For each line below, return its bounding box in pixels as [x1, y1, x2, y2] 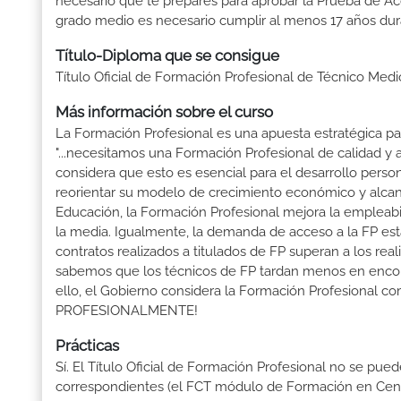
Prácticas [55, 337, 119, 355]
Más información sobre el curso [55, 103, 273, 122]
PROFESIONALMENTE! [55, 303, 198, 320]
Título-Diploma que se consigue [55, 47, 279, 65]
